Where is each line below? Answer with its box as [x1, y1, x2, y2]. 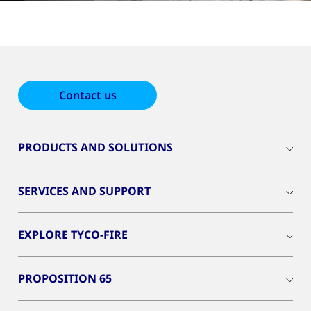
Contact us [58, 87, 117, 103]
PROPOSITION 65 [18, 271, 112, 287]
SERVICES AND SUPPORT [18, 183, 151, 199]
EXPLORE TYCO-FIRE [18, 227, 128, 243]
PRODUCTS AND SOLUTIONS [18, 140, 173, 155]
